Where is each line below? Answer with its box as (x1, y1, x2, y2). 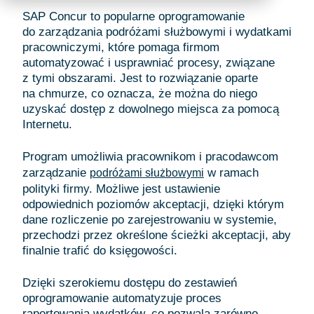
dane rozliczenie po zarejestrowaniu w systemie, (22, 213, 277, 226)
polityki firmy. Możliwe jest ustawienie (22, 182, 220, 196)
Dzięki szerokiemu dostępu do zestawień (22, 276, 237, 289)
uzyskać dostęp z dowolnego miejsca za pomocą (22, 102, 279, 116)
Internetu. (22, 118, 76, 131)
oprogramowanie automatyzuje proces (22, 292, 221, 305)
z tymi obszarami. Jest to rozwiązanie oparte (22, 71, 258, 85)
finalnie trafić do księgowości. (22, 244, 177, 257)
